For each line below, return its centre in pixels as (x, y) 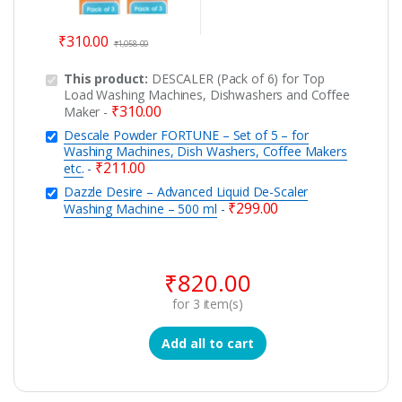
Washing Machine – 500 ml (140, 208)
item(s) (221, 303)
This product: (108, 78)
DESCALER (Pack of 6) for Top (239, 78)
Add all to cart (208, 343)
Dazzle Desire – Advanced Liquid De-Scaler (186, 191)
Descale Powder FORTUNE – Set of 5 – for (186, 135)
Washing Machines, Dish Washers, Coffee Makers (205, 151)
